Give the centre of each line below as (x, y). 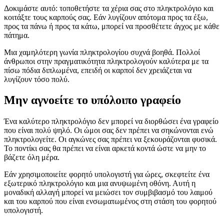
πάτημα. (17, 35)
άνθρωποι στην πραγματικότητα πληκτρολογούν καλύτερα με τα (106, 61)
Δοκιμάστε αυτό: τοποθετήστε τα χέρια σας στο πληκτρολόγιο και (109, 8)
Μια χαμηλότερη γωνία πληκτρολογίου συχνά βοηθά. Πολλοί (102, 52)
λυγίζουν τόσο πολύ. (37, 79)
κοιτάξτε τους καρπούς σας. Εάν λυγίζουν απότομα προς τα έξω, (106, 17)
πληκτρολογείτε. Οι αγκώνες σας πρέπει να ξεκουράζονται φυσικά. (110, 139)
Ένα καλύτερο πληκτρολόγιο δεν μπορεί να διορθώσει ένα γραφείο (111, 121)
